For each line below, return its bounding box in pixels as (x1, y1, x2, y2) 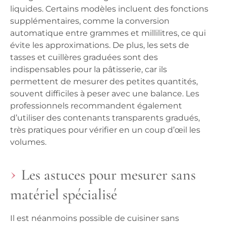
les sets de (147, 40, 189, 50)
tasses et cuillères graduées (10, 52, 121, 63)
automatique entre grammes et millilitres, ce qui (10, 28, 206, 38)
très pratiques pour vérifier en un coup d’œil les (10, 125, 200, 135)
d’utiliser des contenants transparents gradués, (10, 113, 200, 123)
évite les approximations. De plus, (10, 40, 147, 50)
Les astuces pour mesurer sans (21, 165, 196, 185)
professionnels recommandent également (10, 101, 182, 111)
